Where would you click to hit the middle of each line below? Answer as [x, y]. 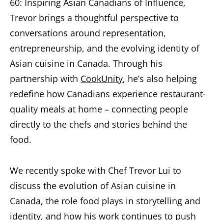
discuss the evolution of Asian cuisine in [93, 186]
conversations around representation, [88, 33]
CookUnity [102, 79]
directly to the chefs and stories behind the [98, 124]
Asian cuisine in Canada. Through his [86, 63]
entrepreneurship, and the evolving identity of [105, 48]
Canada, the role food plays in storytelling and [105, 201]
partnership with [45, 79]
